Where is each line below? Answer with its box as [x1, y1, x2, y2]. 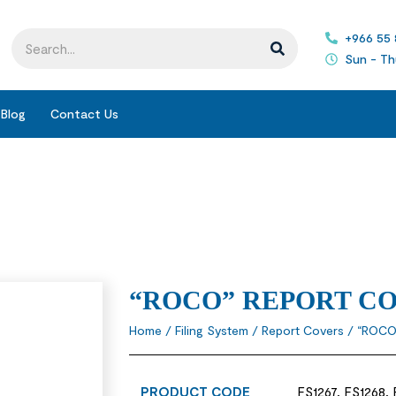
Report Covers [261, 323, 344, 339]
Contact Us [50, 106, 118, 122]
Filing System [174, 323, 248, 339]
